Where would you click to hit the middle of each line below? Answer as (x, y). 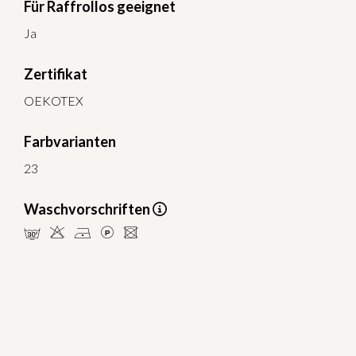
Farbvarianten (70, 142)
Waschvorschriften (88, 209)
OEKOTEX (54, 101)
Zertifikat (56, 74)
